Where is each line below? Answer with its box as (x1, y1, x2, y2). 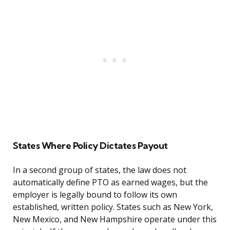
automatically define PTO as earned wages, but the (13, 177, 208, 188)
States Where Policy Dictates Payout (13, 140, 168, 152)
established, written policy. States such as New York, (13, 201, 213, 213)
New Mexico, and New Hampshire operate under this (13, 214, 217, 225)
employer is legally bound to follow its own (13, 189, 177, 201)
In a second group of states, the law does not (13, 164, 186, 176)
